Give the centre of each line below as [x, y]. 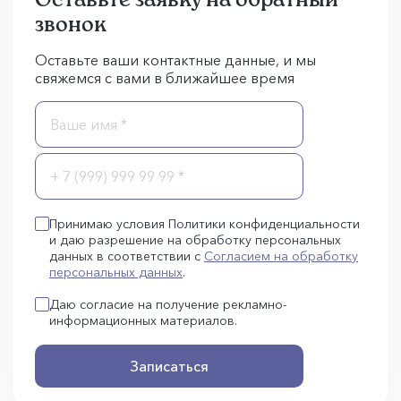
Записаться [169, 366]
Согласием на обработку [281, 256]
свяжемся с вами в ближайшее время [165, 78]
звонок [71, 24]
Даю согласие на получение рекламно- [168, 304]
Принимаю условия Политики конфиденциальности [205, 224]
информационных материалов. [143, 320]
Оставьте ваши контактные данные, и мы [175, 60]
